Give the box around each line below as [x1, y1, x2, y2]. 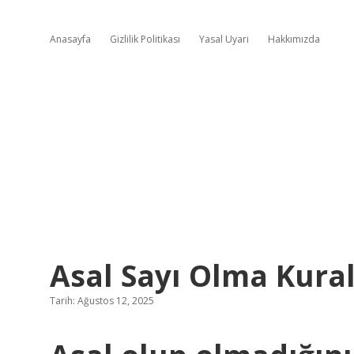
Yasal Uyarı [199, 32, 249, 46]
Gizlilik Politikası [110, 32, 180, 46]
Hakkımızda [268, 32, 320, 46]
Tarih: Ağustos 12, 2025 [50, 294, 154, 307]
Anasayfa [50, 32, 91, 46]
